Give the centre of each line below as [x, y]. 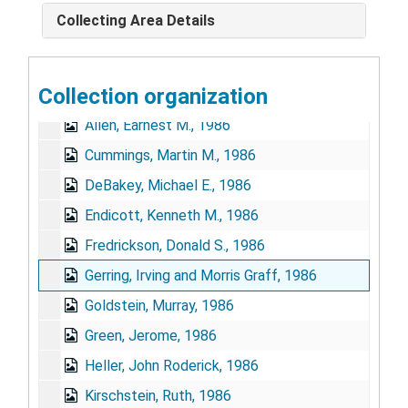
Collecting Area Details [136, 20]
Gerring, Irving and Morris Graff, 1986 [201, 275]
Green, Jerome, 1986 [151, 335]
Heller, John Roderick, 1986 [172, 365]
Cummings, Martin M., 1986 [170, 155]
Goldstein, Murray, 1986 [159, 305]
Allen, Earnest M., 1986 [158, 125]
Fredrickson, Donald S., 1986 [175, 245]
